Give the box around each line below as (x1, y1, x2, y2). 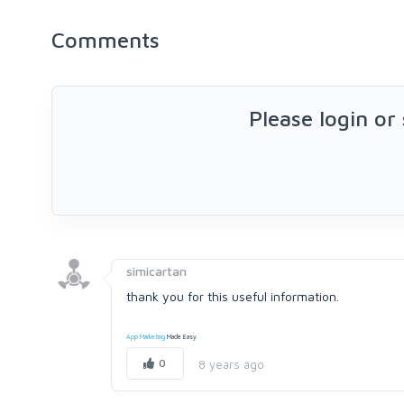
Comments (51, 27, 160, 52)
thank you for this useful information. (126, 289, 339, 304)
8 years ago (197, 356, 264, 372)
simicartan (126, 263, 187, 279)
